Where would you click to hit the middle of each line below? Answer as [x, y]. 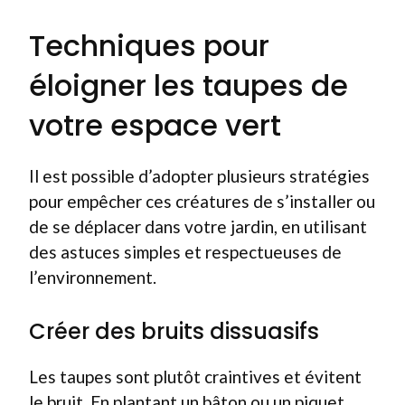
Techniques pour [149, 46]
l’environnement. [93, 277]
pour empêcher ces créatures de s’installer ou [202, 201]
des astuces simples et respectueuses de [185, 252]
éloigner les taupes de [188, 85]
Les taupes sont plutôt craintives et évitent [195, 376]
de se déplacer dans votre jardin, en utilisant [198, 226]
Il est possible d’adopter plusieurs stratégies [199, 176]
